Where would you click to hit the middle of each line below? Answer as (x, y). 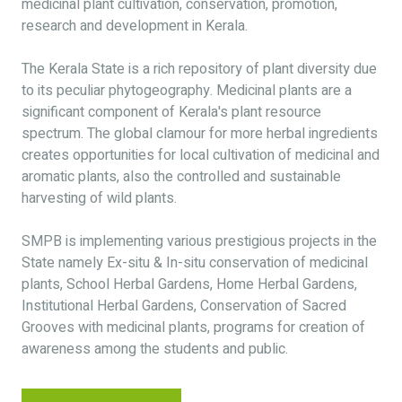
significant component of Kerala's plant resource (171, 112)
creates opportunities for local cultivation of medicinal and (201, 155)
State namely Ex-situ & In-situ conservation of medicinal (195, 263)
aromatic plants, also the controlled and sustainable (181, 177)
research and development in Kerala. (135, 26)
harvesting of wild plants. (99, 198)
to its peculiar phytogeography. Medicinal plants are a (187, 91)
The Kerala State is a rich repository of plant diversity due (199, 69)
